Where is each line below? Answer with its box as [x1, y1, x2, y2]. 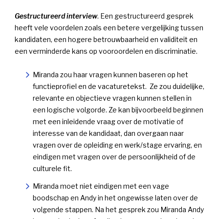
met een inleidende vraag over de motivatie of [32, 117, 183, 126]
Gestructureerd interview [15, 12, 97, 21]
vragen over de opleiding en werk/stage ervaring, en [32, 141, 202, 150]
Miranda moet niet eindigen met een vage [32, 182, 169, 191]
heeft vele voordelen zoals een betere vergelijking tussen [15, 23, 203, 32]
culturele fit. [32, 164, 72, 173]
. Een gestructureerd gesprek [97, 12, 194, 21]
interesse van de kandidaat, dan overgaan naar [32, 129, 184, 138]
